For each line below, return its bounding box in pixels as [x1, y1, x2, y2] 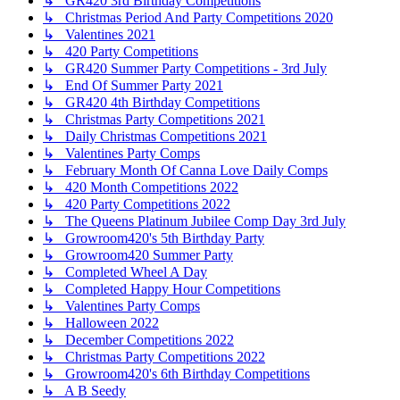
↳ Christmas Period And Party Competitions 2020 [43, 10, 333, 26]
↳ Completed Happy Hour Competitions [43, 281, 280, 297]
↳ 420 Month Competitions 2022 [43, 179, 238, 196]
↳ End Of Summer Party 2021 [43, 78, 223, 94]
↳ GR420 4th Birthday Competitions [43, 95, 260, 111]
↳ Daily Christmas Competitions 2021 [43, 129, 267, 145]
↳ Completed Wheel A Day [43, 264, 207, 280]
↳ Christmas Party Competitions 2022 [43, 349, 265, 365]
